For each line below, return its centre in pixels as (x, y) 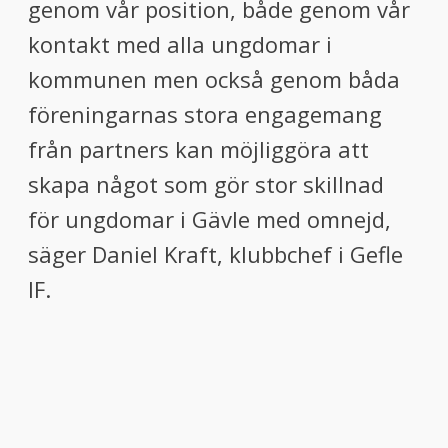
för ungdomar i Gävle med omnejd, (209, 219)
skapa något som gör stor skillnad (206, 184)
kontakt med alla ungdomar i (180, 44)
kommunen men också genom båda (214, 79)
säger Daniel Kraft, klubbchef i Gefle (215, 254)
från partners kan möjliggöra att (198, 149)
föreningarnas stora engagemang (205, 114)
